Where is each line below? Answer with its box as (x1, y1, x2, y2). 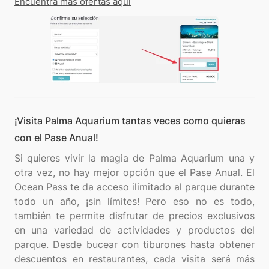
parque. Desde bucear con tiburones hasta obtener (14, 238, 255, 251)
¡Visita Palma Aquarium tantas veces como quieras (14, 115, 246, 127)
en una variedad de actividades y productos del (14, 224, 255, 237)
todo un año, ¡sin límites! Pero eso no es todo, (14, 195, 255, 208)
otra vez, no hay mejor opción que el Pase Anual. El (14, 166, 255, 179)
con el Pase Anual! (14, 131, 98, 144)
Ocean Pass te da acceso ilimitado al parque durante (14, 181, 255, 193)
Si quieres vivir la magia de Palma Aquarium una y (14, 152, 255, 165)
